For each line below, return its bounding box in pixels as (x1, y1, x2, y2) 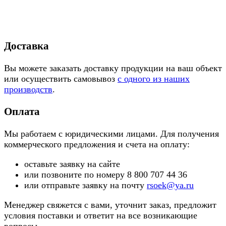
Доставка (4, 40, 49, 52)
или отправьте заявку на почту (24, 180, 147, 191)
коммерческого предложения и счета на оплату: (4, 139, 190, 150)
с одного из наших (118, 74, 190, 84)
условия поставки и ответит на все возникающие (4, 210, 197, 221)
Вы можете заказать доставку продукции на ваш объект (4, 63, 222, 74)
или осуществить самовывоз (4, 74, 118, 84)
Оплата (4, 105, 40, 118)
